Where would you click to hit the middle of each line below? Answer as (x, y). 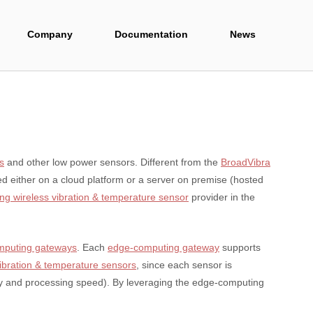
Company (50, 35)
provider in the (222, 197)
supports (240, 247)
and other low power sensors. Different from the (112, 162)
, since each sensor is (184, 264)
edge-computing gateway (163, 247)
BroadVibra (246, 162)
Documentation (151, 35)
